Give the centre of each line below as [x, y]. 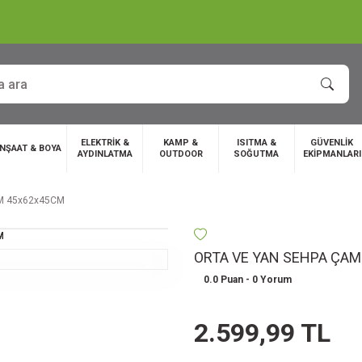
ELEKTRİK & [105, 143]
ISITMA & [256, 143]
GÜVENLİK [332, 143]
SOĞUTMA [257, 154]
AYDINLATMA [105, 154]
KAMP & [181, 143]
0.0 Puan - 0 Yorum [248, 280]
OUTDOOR [181, 154]
